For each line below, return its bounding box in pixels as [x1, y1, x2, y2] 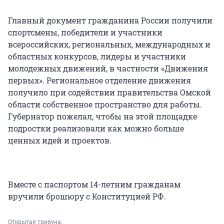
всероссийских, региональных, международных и [8, 39, 210, 50]
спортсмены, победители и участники [8, 27, 162, 38]
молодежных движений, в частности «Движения [8, 63, 208, 74]
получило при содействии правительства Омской [8, 87, 211, 98]
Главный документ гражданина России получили [8, 15, 212, 26]
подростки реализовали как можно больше [8, 123, 184, 134]
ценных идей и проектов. [8, 135, 111, 146]
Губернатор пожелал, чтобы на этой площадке [8, 111, 197, 122]
